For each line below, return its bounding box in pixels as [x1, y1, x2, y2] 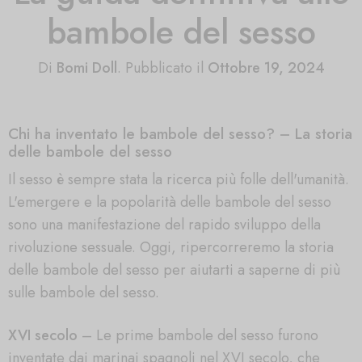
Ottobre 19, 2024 [207, 57, 325, 78]
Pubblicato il [120, 57, 208, 78]
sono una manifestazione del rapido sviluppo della [8, 213, 321, 235]
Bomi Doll [56, 57, 117, 78]
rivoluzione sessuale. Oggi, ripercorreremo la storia [8, 236, 334, 258]
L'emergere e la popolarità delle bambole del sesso [8, 191, 331, 213]
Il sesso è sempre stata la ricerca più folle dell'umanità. [8, 168, 349, 190]
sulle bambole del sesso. [8, 281, 159, 303]
